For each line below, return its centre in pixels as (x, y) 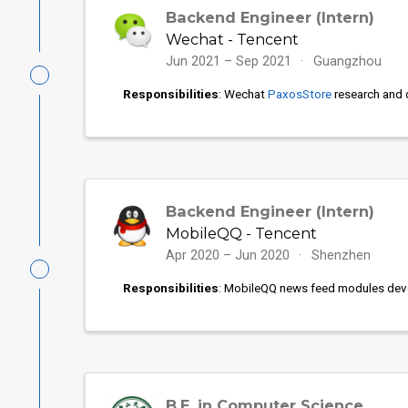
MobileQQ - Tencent (241, 233)
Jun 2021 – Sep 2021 (230, 61)
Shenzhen (342, 255)
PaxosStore (299, 94)
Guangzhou (348, 61)
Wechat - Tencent (232, 39)
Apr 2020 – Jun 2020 (229, 255)
